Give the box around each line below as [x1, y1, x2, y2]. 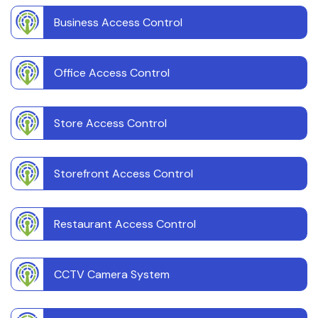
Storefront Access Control [54, 166, 193, 182]
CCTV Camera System [54, 267, 170, 283]
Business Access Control [54, 15, 182, 31]
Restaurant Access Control [54, 216, 196, 232]
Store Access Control [54, 116, 167, 131]
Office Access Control [54, 65, 170, 81]
